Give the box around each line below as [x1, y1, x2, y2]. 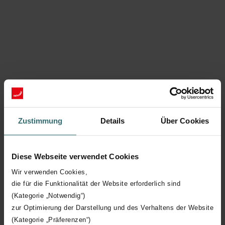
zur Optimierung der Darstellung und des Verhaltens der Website [12, 203, 213, 211]
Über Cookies [160, 117, 209, 126]
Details [100, 117, 125, 126]
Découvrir [21, 160, 54, 169]
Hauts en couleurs [21, 113, 79, 122]
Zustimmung [18, 117, 63, 126]
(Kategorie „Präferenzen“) [12, 215, 91, 223]
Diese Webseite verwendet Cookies [12, 152, 139, 161]
